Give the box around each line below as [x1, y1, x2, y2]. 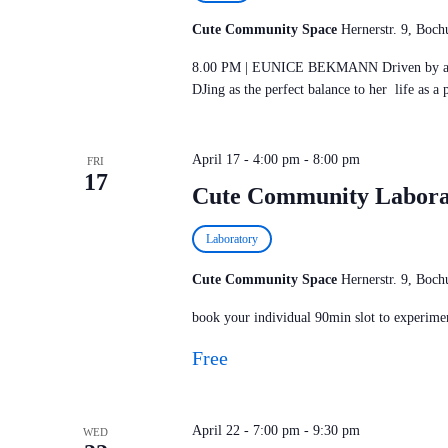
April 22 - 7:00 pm [191, 423, 300, 438]
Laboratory [205, 232, 258, 246]
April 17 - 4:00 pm [191, 152, 300, 167]
